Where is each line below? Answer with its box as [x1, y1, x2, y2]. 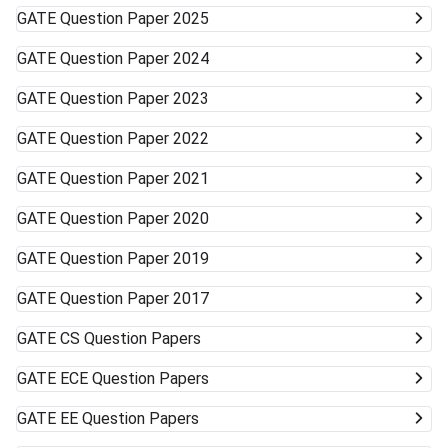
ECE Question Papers [60, 369, 209, 389]
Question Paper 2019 [60, 249, 209, 269]
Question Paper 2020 [60, 209, 209, 229]
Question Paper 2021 [60, 169, 209, 189]
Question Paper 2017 [60, 289, 209, 309]
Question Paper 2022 [60, 129, 209, 149]
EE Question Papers [60, 409, 199, 429]
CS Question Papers [60, 329, 201, 349]
